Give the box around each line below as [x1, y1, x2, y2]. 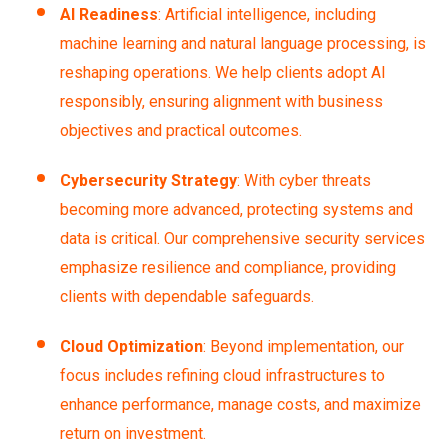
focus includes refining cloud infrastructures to [60, 365, 385, 385]
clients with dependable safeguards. [60, 286, 314, 306]
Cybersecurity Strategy [60, 170, 237, 190]
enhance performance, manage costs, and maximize [60, 394, 421, 414]
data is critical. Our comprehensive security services [60, 228, 425, 248]
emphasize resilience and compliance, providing [60, 257, 396, 277]
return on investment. [60, 423, 206, 443]
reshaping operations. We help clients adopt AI [60, 62, 386, 82]
